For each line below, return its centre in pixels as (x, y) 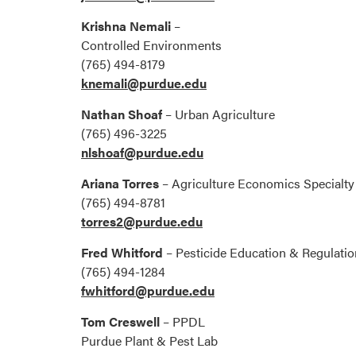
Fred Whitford (122, 253)
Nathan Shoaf (122, 114)
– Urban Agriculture (219, 114)
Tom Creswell (120, 322)
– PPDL (182, 322)
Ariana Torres (120, 184)
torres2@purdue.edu (142, 222)
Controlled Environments (151, 45)
